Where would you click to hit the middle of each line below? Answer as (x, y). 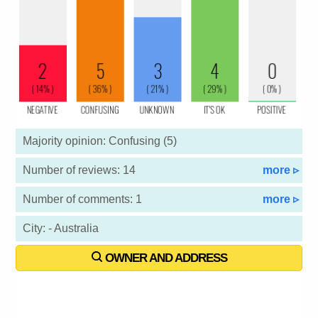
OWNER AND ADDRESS (164, 258)
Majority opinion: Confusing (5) (100, 141)
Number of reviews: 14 (79, 170)
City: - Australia (61, 229)
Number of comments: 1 (83, 199)
